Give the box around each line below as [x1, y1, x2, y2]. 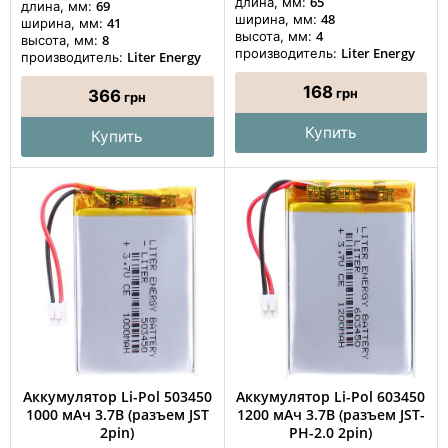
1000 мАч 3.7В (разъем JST [25, 404, 209, 424]
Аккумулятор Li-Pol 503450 [22, 386, 212, 406]
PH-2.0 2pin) [289, 422, 373, 442]
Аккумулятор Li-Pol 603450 [236, 386, 426, 406]
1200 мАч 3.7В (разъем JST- [236, 404, 425, 424]
